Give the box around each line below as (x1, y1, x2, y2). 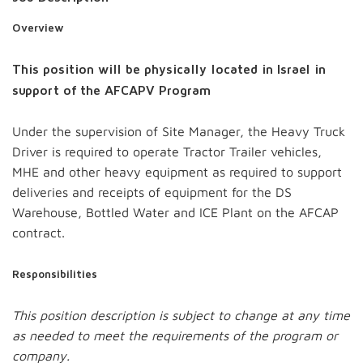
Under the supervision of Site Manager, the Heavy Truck (12, 124, 345, 139)
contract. (12, 225, 65, 240)
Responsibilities (12, 269, 97, 280)
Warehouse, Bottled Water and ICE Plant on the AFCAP (12, 205, 339, 220)
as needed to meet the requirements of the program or (12, 328, 338, 343)
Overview (12, 23, 64, 34)
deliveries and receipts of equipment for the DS (12, 185, 292, 199)
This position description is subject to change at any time (12, 308, 350, 322)
